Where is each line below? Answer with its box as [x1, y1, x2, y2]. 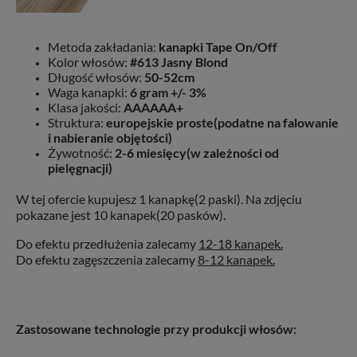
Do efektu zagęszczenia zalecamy [16, 251, 198, 267]
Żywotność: [48, 144, 115, 160]
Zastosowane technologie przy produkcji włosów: [16, 320, 296, 336]
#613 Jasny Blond [130, 53, 228, 69]
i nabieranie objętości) [48, 129, 172, 145]
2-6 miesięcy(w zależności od [115, 144, 279, 160]
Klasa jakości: [48, 99, 124, 115]
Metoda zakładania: [48, 38, 159, 54]
